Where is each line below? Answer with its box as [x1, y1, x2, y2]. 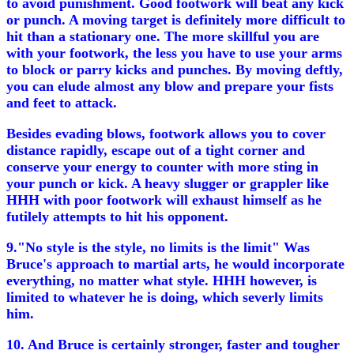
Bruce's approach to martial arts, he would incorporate [6, 256, 345, 272]
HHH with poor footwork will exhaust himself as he [6, 192, 322, 208]
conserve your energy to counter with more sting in [6, 159, 318, 175]
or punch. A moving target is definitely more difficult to [6, 12, 345, 28]
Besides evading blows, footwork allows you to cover [6, 126, 326, 141]
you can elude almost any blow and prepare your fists [6, 78, 333, 94]
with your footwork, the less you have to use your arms [6, 45, 342, 61]
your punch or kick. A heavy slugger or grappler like [6, 175, 329, 191]
